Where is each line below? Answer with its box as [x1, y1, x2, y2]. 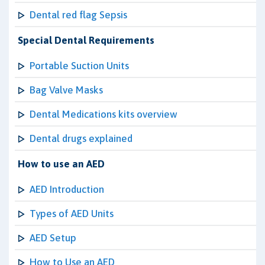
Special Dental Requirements [18, 34, 154, 46]
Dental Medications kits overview [30, 108, 177, 120]
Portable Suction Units [30, 60, 129, 72]
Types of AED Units [30, 208, 114, 219]
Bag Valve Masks [30, 84, 103, 96]
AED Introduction [30, 183, 104, 195]
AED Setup [30, 232, 76, 244]
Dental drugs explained [30, 132, 132, 144]
